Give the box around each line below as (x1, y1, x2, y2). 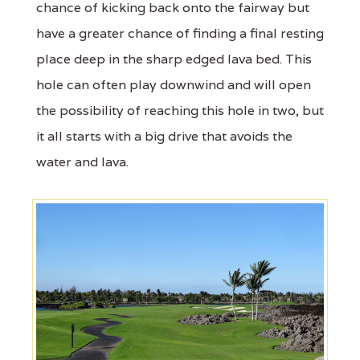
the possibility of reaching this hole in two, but (36, 102, 324, 120)
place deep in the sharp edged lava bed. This (36, 51, 312, 68)
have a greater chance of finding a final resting (36, 25, 324, 43)
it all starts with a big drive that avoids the (36, 128, 292, 145)
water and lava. (36, 153, 129, 171)
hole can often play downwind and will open (36, 76, 311, 94)
